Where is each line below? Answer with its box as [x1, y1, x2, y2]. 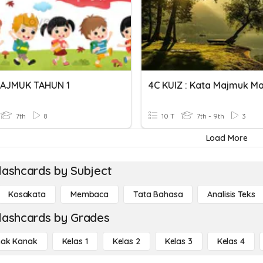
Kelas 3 [164, 236, 193, 247]
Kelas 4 [217, 236, 245, 247]
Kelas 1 [62, 236, 88, 247]
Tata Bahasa [133, 189, 183, 200]
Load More [205, 133, 248, 143]
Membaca [70, 189, 109, 200]
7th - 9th [195, 112, 224, 120]
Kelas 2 [112, 236, 140, 247]
